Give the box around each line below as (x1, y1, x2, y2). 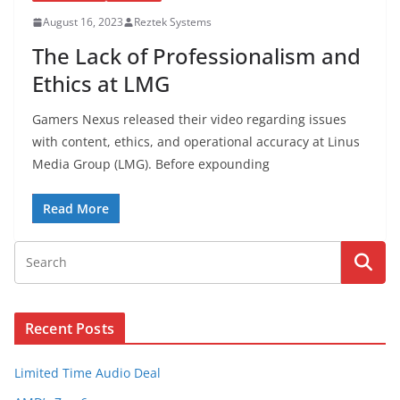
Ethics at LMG (32, 69, 170, 98)
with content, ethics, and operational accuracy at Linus (32, 133, 360, 150)
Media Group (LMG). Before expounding (32, 155, 270, 172)
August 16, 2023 (43, 14, 123, 29)
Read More (43, 200, 109, 217)
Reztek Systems (134, 14, 212, 29)
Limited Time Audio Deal (14, 364, 161, 381)
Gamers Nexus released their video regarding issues (32, 111, 346, 128)
